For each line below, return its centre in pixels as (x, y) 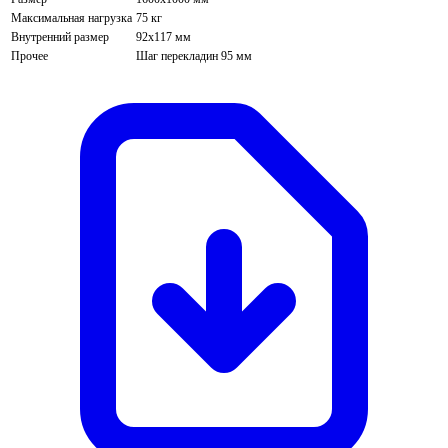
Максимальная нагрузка (71, 18)
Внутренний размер (60, 37)
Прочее (29, 56)
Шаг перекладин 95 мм (194, 56)
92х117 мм (163, 37)
